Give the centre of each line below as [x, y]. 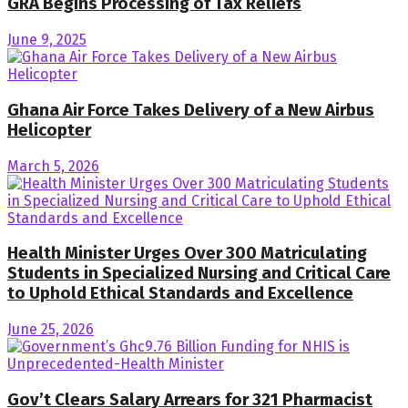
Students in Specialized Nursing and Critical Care [199, 274]
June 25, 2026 [51, 329]
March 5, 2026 [53, 166]
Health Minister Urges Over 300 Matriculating [187, 254]
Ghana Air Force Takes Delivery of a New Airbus [191, 110]
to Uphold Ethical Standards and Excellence [180, 294]
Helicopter [49, 130]
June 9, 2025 [47, 40]
